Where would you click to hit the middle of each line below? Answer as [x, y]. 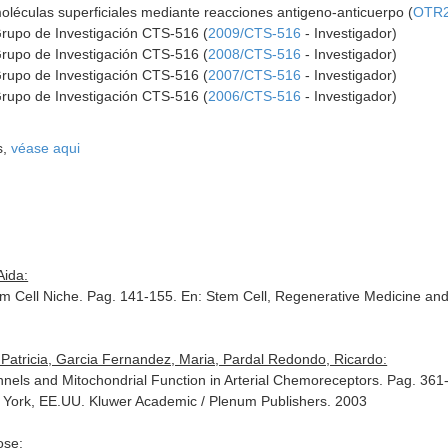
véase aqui [46, 148]
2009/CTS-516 [255, 33]
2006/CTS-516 [255, 96]
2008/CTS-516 [255, 54]
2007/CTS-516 [255, 75]
